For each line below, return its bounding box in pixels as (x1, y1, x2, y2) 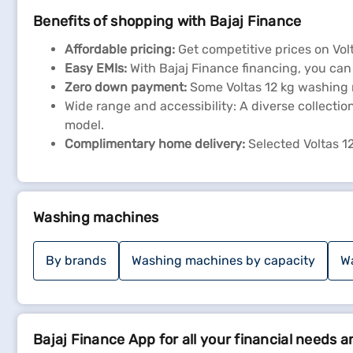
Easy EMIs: (65, 61, 127, 76)
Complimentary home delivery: (65, 136, 245, 151)
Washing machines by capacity (132, 253, 315, 268)
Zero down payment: (65, 80, 187, 95)
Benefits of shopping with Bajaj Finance (33, 13, 302, 30)
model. (65, 117, 104, 132)
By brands (46, 253, 106, 268)
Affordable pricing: (65, 42, 175, 57)
